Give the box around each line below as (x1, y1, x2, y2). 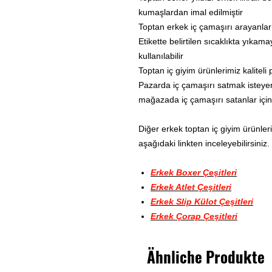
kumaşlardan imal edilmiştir (138, 7, 243, 17)
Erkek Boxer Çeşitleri (151, 167, 237, 177)
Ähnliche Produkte (147, 245, 265, 268)
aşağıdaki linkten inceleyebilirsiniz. (138, 138, 270, 148)
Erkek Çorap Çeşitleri (151, 211, 237, 221)
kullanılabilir (138, 50, 183, 61)
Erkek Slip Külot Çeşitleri (151, 196, 253, 206)
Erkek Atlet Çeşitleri (151, 182, 231, 192)
